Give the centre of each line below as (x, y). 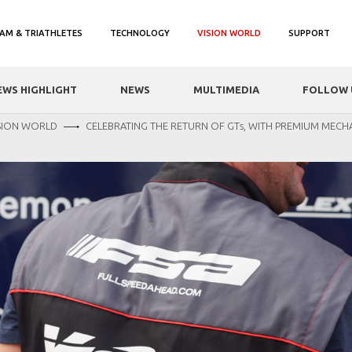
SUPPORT (309, 33)
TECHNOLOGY (140, 33)
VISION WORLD (229, 33)
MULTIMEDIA (226, 90)
